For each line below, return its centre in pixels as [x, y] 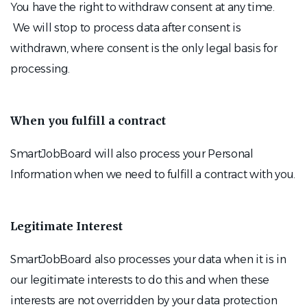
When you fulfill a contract [88, 121]
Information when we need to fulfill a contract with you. [153, 174]
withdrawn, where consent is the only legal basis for [144, 48]
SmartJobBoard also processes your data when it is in [148, 259]
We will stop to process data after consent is [126, 28]
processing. [40, 69]
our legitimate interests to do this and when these [140, 280]
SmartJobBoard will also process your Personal [132, 154]
